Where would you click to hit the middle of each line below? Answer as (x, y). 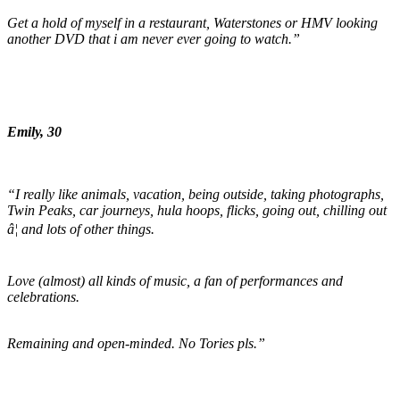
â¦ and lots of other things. (81, 229)
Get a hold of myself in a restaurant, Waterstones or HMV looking (192, 23)
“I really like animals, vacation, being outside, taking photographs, (196, 195)
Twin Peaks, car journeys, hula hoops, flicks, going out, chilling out (197, 211)
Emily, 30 (34, 132)
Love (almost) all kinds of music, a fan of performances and (175, 281)
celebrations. (43, 297)
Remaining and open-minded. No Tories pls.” (136, 344)
